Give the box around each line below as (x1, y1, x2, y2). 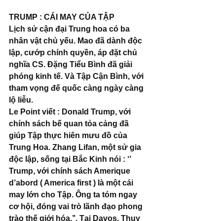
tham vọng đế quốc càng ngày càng (9, 84, 146, 93)
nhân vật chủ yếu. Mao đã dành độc (9, 37, 144, 45)
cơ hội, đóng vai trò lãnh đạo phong (9, 202, 145, 211)
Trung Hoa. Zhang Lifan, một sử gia (9, 143, 143, 152)
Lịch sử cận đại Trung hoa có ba (9, 25, 132, 34)
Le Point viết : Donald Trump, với (9, 108, 133, 116)
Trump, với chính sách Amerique (9, 167, 132, 176)
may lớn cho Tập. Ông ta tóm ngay (9, 190, 139, 199)
